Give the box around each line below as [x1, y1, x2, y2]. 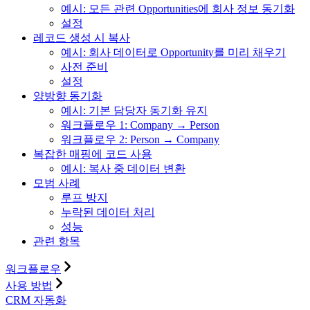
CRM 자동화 [6, 293, 66, 306]
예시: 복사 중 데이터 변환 [61, 162, 185, 174]
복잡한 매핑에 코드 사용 [33, 147, 152, 160]
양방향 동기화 [33, 89, 102, 102]
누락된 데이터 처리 [61, 206, 155, 218]
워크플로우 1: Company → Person [61, 118, 219, 131]
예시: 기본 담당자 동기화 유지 [61, 104, 208, 116]
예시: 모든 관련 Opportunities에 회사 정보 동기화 [61, 2, 295, 15]
